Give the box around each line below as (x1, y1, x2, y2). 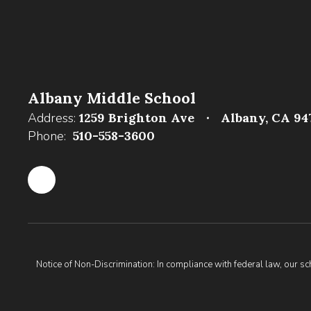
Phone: (28, 128, 66, 144)
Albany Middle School (28, 88, 196, 108)
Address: (28, 110, 76, 126)
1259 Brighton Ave (79, 110, 194, 126)
